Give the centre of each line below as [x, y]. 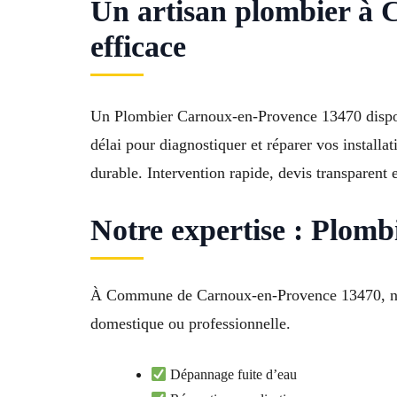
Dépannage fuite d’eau [232, 375]
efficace [138, 47]
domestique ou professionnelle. [191, 323]
